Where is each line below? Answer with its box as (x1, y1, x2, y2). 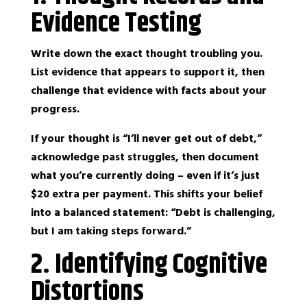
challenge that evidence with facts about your (30, 83, 267, 98)
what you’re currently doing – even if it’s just (30, 168, 260, 183)
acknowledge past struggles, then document (30, 149, 259, 164)
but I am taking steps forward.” (30, 223, 191, 238)
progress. (30, 101, 79, 116)
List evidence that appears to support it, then (30, 64, 265, 79)
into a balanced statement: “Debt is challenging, (30, 205, 275, 220)
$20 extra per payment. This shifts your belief (30, 186, 262, 201)
